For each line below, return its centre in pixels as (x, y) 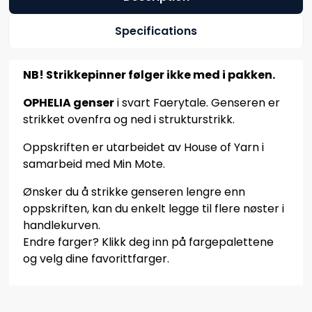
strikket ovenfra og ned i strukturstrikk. (129, 119)
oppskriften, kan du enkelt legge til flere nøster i (154, 208)
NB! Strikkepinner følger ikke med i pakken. (149, 75)
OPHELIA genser (69, 102)
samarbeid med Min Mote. (94, 164)
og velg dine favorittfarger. (96, 258)
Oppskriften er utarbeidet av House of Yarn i (143, 147)
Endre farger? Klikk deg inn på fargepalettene (148, 242)
